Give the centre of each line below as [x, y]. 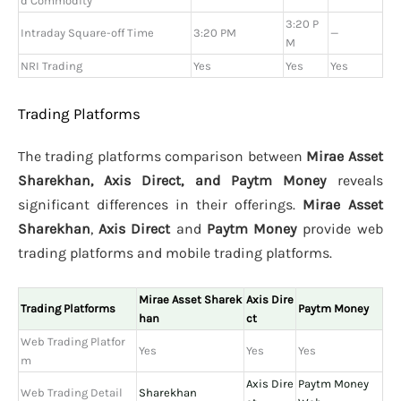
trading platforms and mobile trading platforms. [175, 252]
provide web [340, 228]
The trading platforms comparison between [162, 156]
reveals [354, 180]
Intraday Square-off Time [87, 33]
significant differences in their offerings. [160, 204]
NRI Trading [51, 66]
